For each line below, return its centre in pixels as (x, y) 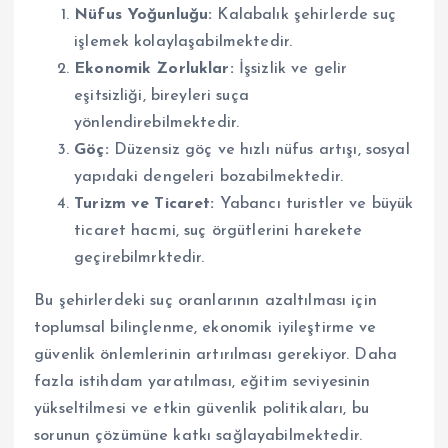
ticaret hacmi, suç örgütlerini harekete (218, 231)
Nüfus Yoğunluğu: (143, 15)
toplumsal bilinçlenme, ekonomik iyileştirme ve (205, 328)
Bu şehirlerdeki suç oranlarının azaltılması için (205, 301)
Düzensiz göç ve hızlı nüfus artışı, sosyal (259, 150)
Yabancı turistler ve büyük (314, 204)
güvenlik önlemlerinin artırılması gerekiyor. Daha (215, 355)
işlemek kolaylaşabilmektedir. (183, 42)
